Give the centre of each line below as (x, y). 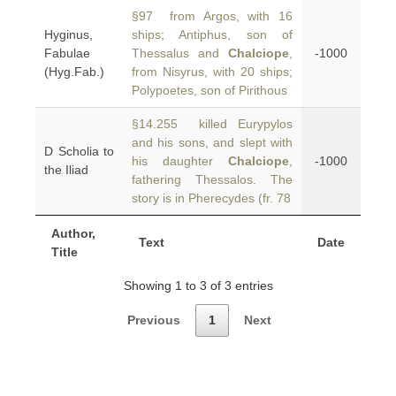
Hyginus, (69, 34)
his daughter (180, 161)
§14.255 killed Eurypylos (212, 124)
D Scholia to (79, 151)
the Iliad (66, 170)
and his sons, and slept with (212, 142)
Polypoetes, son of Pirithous (209, 90)
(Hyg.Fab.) (74, 72)
